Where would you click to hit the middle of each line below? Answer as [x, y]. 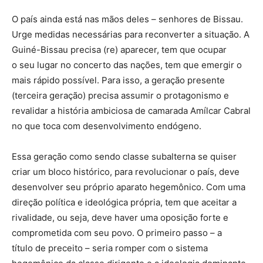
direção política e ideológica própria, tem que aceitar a [124, 203]
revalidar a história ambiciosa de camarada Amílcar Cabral [131, 111]
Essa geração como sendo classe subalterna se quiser [124, 157]
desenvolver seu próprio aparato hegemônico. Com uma [129, 187]
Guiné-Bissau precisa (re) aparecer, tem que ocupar [119, 50]
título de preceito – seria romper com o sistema [110, 248]
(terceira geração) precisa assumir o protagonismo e [120, 96]
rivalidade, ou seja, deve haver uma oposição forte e [120, 218]
